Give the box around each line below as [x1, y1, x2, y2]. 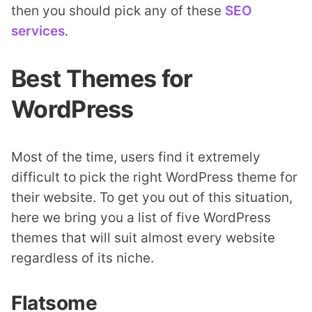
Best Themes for [11, 64, 193, 93]
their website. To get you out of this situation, [11, 189, 292, 205]
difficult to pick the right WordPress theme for [11, 169, 297, 185]
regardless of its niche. [11, 250, 154, 266]
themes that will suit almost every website [11, 230, 275, 246]
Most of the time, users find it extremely [11, 149, 260, 165]
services [11, 23, 65, 39]
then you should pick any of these [11, 3, 225, 19]
